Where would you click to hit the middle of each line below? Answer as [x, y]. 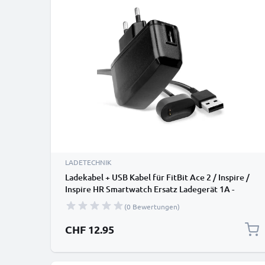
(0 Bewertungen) [152, 206]
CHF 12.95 [90, 229]
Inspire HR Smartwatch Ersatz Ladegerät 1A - [150, 189]
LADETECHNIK [88, 162]
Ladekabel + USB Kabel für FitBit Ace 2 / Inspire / [157, 177]
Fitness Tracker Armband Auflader [130, 201]
